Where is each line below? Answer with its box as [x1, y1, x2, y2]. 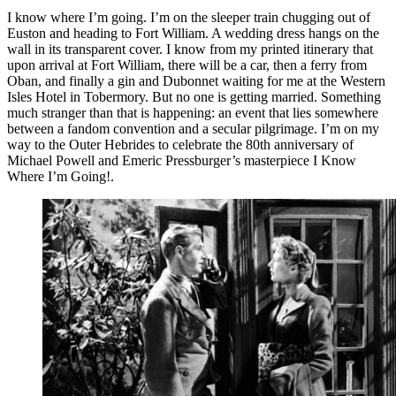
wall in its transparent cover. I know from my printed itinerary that [7, 42, 373, 57]
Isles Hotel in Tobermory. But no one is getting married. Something [7, 89, 381, 105]
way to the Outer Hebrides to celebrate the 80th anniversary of [7, 137, 354, 153]
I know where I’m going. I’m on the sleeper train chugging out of [7, 10, 370, 26]
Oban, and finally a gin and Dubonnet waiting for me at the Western [7, 73, 385, 89]
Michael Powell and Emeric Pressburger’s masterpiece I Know [7, 153, 356, 169]
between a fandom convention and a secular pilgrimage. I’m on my [7, 121, 379, 137]
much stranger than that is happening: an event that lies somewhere [7, 105, 378, 121]
